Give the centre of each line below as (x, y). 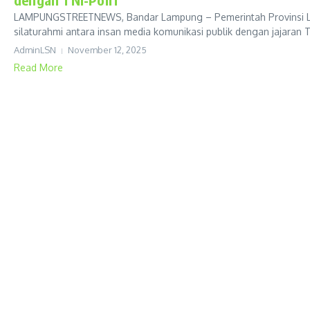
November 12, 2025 (107, 50)
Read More (38, 67)
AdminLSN (35, 50)
